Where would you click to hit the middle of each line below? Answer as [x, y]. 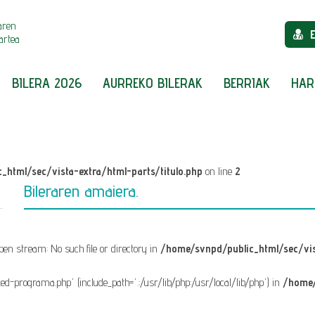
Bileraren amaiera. [81, 191]
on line [219, 171]
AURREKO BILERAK [153, 83]
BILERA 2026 [47, 83]
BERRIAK [247, 83]
